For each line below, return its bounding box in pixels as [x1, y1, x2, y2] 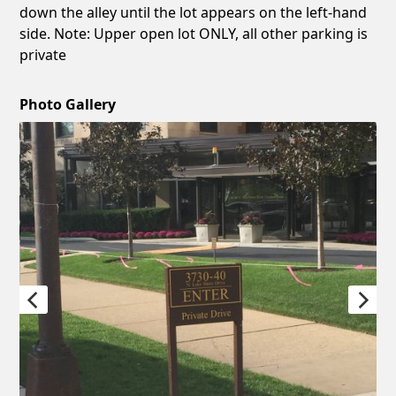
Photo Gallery [19, 94, 117, 114]
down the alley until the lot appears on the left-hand [19, 2, 368, 22]
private [19, 44, 67, 65]
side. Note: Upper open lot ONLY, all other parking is [19, 23, 369, 43]
